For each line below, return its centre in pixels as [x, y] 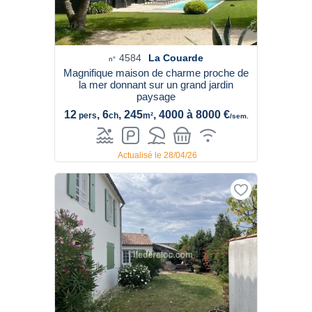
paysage [156, 96]
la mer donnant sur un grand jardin [156, 85]
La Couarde [176, 58]
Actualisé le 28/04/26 [157, 155]
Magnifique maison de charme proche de [156, 73]
